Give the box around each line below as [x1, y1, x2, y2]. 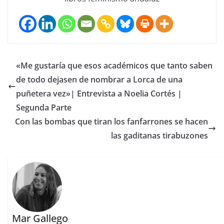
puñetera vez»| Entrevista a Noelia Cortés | [16, 88, 182, 99]
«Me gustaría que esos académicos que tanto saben [16, 60, 212, 71]
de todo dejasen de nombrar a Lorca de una [16, 74, 182, 85]
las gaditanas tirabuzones [111, 130, 208, 141]
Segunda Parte [16, 102, 71, 113]
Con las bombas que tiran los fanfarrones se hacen [15, 116, 208, 127]
